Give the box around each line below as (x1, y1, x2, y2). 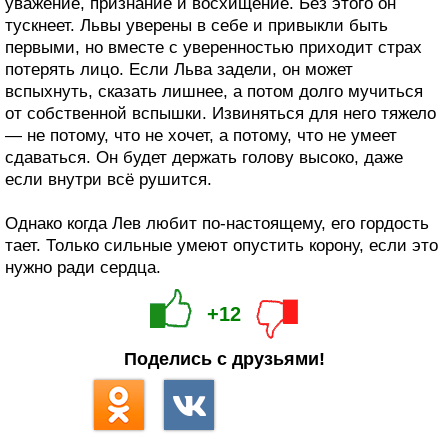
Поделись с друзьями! (123, 348, 325, 369)
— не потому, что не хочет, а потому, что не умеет (5, 125, 397, 145)
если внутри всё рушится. (5, 169, 212, 189)
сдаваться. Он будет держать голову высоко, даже (5, 147, 403, 167)
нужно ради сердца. (5, 257, 161, 277)
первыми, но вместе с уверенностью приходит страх (5, 37, 422, 57)
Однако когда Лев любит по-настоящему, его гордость (5, 213, 429, 233)
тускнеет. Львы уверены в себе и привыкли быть (5, 15, 388, 35)
